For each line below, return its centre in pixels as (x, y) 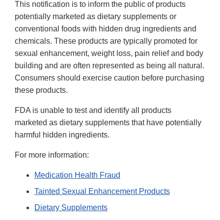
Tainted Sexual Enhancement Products (102, 192)
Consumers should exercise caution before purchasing (110, 78)
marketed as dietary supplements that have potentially (108, 123)
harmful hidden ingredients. (62, 135)
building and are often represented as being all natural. (110, 66)
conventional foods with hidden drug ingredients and (106, 29)
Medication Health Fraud (77, 175)
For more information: (52, 155)
